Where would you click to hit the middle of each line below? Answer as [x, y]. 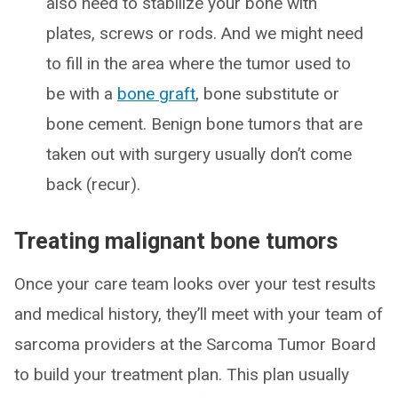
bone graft [156, 94]
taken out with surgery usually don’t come [199, 154]
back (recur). [93, 184]
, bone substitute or [267, 94]
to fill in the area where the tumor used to [199, 64]
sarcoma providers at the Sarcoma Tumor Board [195, 344]
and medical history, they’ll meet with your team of [199, 314]
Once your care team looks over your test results [195, 284]
